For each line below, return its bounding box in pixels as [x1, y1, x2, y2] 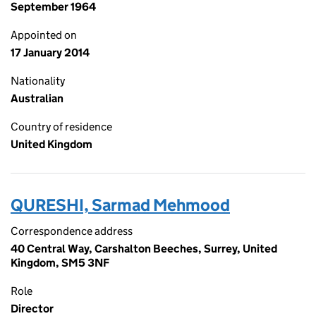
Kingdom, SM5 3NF [11, 256, 109, 269]
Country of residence [11, 120, 112, 133]
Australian [11, 92, 63, 105]
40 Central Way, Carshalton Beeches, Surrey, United [11, 242, 277, 255]
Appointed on [11, 28, 77, 42]
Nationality [11, 74, 65, 87]
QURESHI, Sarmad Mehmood [11, 195, 230, 215]
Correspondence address [11, 224, 133, 238]
